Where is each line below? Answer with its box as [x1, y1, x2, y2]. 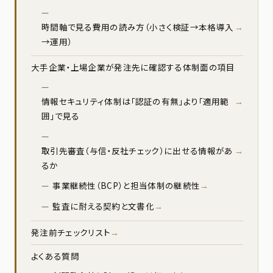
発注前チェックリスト [31, 226, 111, 239]
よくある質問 [31, 250, 79, 263]
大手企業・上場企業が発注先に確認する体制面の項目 [31, 61, 235, 74]
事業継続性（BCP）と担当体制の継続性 [52, 179, 200, 192]
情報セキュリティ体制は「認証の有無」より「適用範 [41, 95, 229, 108]
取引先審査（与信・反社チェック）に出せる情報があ [41, 144, 233, 157]
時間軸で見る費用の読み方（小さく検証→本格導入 [41, 21, 234, 34]
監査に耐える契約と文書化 [52, 200, 155, 213]
